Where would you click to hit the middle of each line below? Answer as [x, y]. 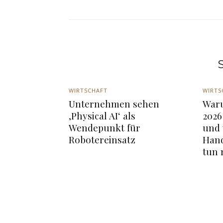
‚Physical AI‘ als [102, 116]
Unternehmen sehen [114, 104]
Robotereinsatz [102, 140]
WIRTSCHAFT [88, 91]
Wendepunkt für [105, 128]
